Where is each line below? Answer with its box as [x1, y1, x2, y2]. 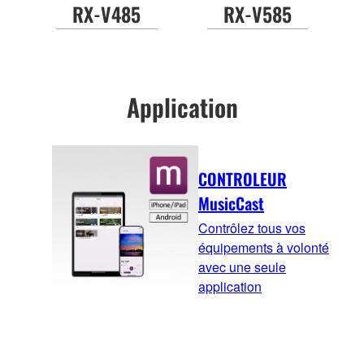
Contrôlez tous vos [198, 219, 305, 238]
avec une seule [198, 258, 286, 277]
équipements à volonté [198, 238, 329, 258]
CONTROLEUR [198, 167, 287, 192]
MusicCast [198, 191, 264, 216]
